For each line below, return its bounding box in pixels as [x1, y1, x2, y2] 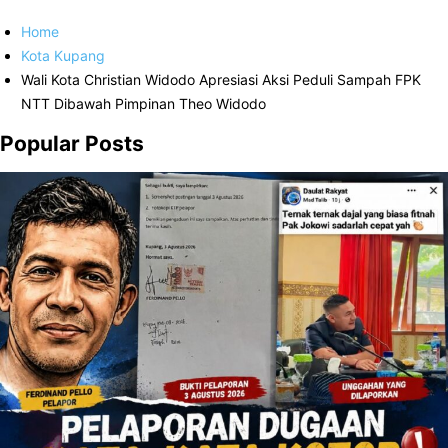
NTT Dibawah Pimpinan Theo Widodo [21, 95, 266, 112]
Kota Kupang [21, 47, 105, 64]
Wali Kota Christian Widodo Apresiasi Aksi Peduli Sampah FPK [21, 71, 421, 88]
